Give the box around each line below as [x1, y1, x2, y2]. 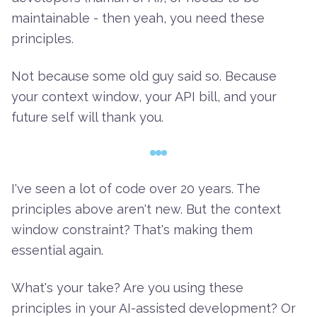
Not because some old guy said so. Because [11, 69, 277, 84]
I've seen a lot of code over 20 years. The [11, 181, 260, 197]
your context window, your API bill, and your [11, 89, 277, 105]
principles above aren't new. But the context [11, 202, 281, 217]
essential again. [11, 243, 103, 258]
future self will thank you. [11, 110, 163, 125]
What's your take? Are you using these [11, 280, 243, 296]
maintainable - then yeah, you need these [11, 11, 265, 26]
